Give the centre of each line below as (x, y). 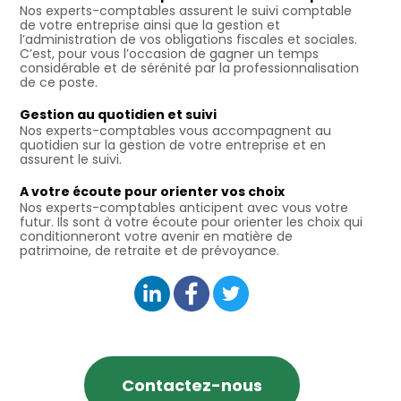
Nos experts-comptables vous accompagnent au (175, 130)
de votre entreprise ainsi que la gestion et (150, 25)
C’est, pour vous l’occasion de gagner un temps (169, 53)
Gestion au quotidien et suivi (118, 114)
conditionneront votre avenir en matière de (156, 236)
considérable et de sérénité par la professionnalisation (189, 68)
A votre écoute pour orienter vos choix (152, 191)
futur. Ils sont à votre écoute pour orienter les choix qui (191, 222)
